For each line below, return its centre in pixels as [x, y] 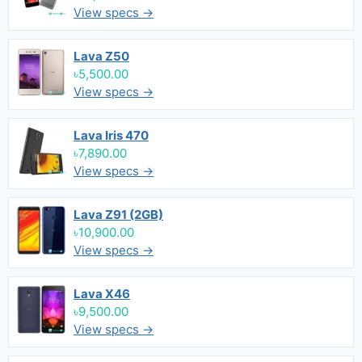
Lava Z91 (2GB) [118, 215]
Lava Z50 [101, 56]
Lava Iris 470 [111, 135]
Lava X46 [102, 294]
